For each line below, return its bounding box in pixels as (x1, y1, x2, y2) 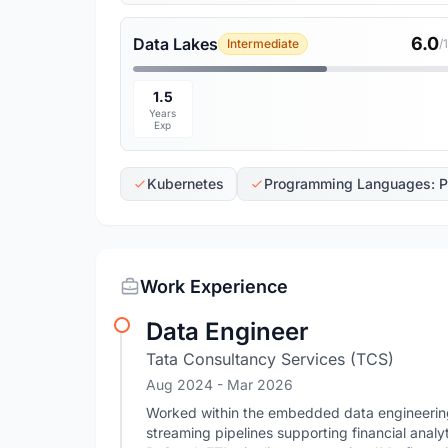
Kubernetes (147, 175, 224, 192)
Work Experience (140, 276, 288, 297)
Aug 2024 (146, 376, 217, 393)
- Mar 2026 (217, 376, 293, 393)
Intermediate (227, 36, 299, 51)
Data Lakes (133, 34, 218, 54)
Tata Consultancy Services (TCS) (146, 349, 394, 369)
